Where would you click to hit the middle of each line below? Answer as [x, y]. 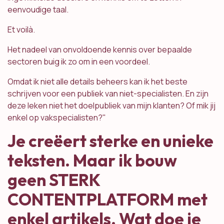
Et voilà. [21, 30]
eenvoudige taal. [39, 10]
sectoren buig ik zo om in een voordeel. [79, 62]
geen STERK [54, 180]
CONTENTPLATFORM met [107, 200]
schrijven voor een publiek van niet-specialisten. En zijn [108, 94]
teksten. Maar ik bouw [92, 161]
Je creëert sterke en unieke [110, 141]
